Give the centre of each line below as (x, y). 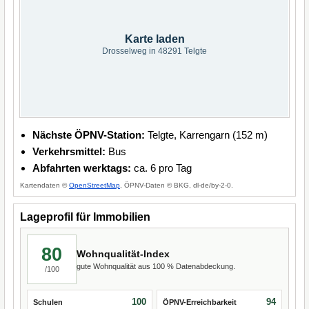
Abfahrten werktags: (82, 168)
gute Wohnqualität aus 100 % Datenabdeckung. (156, 266)
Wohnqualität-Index (123, 253)
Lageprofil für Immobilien (85, 217)
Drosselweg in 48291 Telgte (154, 51)
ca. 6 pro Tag (161, 168)
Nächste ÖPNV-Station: (89, 135)
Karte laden (154, 39)
